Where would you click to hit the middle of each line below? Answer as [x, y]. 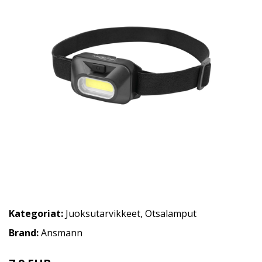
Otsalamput [171, 213]
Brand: [25, 233]
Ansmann [62, 233]
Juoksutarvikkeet [103, 213]
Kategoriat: [36, 213]
